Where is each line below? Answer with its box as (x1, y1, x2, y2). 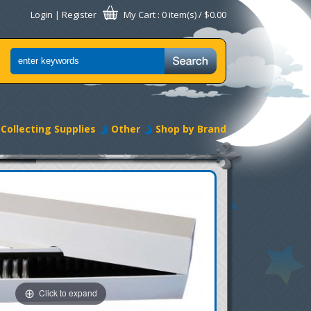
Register (62, 8, 96, 21)
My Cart (124, 8, 155, 21)
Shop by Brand (155, 122, 226, 135)
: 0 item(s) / (155, 8, 204, 21)
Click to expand (38, 287, 97, 299)
